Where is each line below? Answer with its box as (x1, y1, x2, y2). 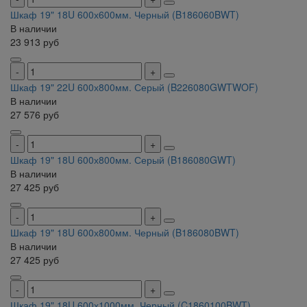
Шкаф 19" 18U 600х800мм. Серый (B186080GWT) (10, 153, 236, 167)
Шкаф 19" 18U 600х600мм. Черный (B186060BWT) (10, 8, 239, 22)
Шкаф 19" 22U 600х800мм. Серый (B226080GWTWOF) (10, 80, 258, 95)
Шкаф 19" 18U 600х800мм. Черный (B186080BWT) (10, 225, 239, 240)
